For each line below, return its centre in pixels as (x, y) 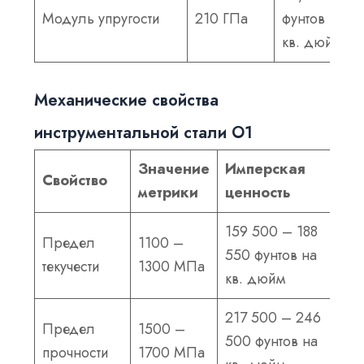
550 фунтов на (271, 256)
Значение (174, 169)
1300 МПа (172, 267)
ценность (258, 193)
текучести (71, 267)
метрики (169, 193)
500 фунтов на (272, 342)
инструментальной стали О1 (144, 133)
